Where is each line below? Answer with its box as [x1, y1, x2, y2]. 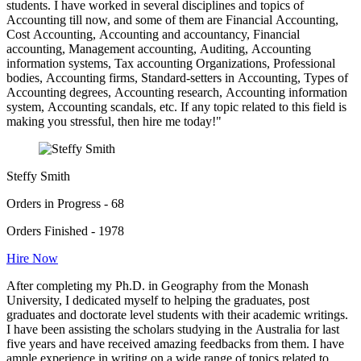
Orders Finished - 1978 [6, 224, 124, 239]
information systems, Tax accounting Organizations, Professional [6, 56, 335, 71]
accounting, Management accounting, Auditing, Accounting [6, 42, 311, 56]
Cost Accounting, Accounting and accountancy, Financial [6, 27, 300, 42]
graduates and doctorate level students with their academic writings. [6, 308, 348, 322]
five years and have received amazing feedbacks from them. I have [6, 337, 344, 351]
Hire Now [6, 251, 58, 266]
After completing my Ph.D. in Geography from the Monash [6, 279, 309, 293]
